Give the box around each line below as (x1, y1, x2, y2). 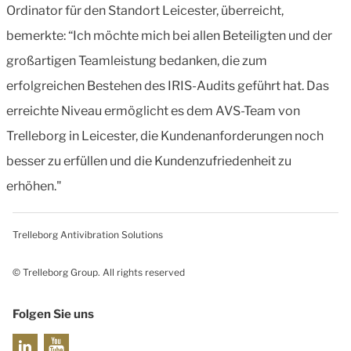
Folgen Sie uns (13, 306, 94, 321)
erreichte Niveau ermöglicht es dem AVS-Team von (6, 103, 300, 118)
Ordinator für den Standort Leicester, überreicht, (6, 2, 284, 18)
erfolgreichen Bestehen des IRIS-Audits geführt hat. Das (6, 78, 329, 93)
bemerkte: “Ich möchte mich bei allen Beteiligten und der (6, 27, 332, 43)
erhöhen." (6, 178, 62, 194)
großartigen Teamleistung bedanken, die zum (6, 52, 267, 68)
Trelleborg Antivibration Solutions (13, 228, 163, 241)
